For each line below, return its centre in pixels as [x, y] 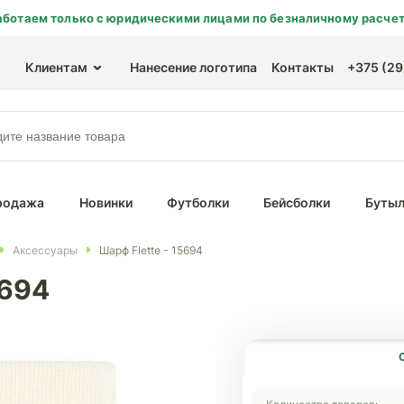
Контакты [303, 67]
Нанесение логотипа [193, 67]
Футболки [197, 202]
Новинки [106, 202]
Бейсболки [297, 202]
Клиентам [56, 67]
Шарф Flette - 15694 [151, 250]
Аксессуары [45, 250]
